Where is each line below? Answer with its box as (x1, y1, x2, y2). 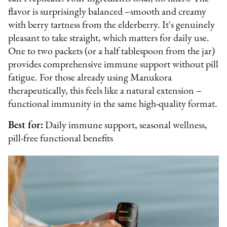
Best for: (8, 120, 44, 131)
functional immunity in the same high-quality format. (8, 99, 218, 109)
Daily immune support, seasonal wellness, (43, 120, 208, 131)
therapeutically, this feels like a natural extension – (8, 86, 202, 96)
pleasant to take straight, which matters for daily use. (8, 33, 210, 44)
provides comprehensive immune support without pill (8, 59, 219, 70)
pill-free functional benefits (8, 133, 113, 144)
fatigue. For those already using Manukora (8, 72, 172, 83)
